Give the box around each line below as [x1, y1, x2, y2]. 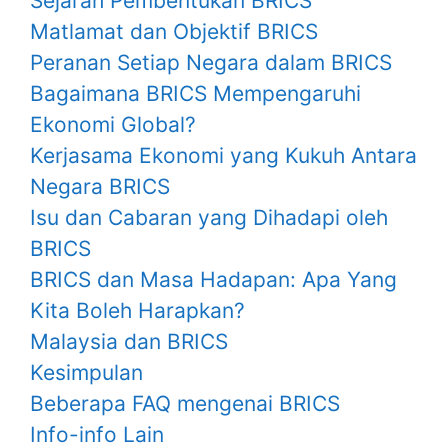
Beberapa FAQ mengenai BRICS [30, 390, 340, 416]
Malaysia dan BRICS [30, 328, 228, 354]
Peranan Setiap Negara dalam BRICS [30, 49, 392, 75]
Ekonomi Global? [30, 111, 196, 137]
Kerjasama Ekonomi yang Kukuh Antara [30, 142, 417, 168]
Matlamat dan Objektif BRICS [30, 18, 318, 44]
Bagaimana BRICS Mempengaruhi [30, 80, 361, 106]
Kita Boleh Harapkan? [30, 297, 245, 323]
